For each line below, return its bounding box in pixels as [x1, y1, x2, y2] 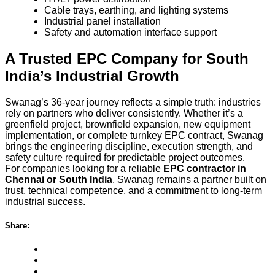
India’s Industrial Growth [5, 68, 179, 84]
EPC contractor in [163, 163, 246, 174]
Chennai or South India [5, 174, 112, 185]
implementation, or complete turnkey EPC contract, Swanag [5, 130, 263, 141]
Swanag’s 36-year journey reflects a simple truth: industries [5, 96, 261, 107]
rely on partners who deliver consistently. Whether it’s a [5, 107, 243, 118]
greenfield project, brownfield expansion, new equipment [5, 118, 250, 130]
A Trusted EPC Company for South [5, 50, 249, 67]
